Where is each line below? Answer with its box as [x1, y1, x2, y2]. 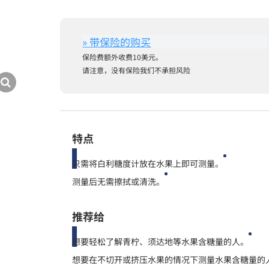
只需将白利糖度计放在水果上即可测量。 [72, 157, 224, 169]
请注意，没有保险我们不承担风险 [82, 64, 191, 75]
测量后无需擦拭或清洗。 [72, 175, 165, 187]
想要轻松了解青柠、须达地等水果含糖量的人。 [72, 235, 249, 247]
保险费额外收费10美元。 [82, 51, 163, 62]
